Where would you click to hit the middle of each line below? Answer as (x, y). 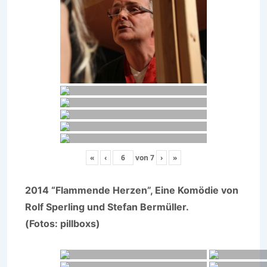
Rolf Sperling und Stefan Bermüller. (107, 207)
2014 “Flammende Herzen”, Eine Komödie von (132, 190)
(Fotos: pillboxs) (63, 223)
